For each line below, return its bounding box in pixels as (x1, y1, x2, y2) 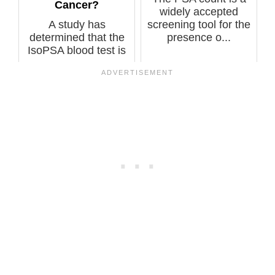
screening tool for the (147, 18, 250, 31)
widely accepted (160, 6, 238, 18)
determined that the (29, 31, 125, 44)
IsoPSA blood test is (28, 44, 126, 57)
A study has (48, 18, 106, 31)
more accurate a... (32, 57, 122, 70)
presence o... (167, 31, 231, 44)
